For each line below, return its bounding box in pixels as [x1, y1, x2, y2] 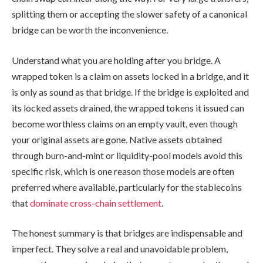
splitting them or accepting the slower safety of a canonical [12, 8, 247, 20]
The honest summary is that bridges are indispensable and [12, 227, 242, 239]
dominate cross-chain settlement [30, 197, 161, 208]
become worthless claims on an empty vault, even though [12, 117, 238, 129]
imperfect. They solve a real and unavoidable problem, [12, 243, 228, 255]
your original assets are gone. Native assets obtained [12, 133, 222, 145]
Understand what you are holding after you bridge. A [12, 54, 221, 66]
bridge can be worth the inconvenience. [12, 24, 168, 36]
